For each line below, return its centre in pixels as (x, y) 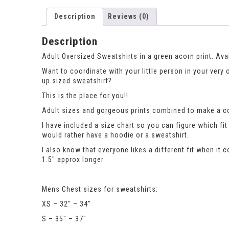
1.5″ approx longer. (74, 160)
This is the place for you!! (85, 96)
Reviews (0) (129, 16)
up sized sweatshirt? (77, 81)
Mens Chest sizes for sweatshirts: (100, 189)
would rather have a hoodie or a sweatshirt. (116, 135)
